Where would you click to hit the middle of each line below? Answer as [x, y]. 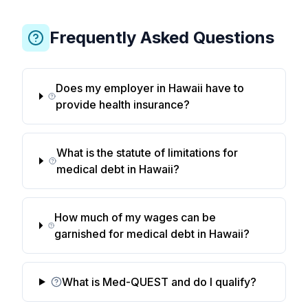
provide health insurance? [122, 104]
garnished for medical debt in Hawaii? [152, 234]
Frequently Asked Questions [162, 37]
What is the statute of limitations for [147, 153]
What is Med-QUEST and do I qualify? [159, 282]
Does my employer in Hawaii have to [150, 88]
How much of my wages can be [135, 217]
